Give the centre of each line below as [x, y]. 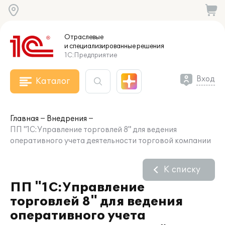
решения [150, 46]
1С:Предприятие [91, 55]
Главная [24, 119]
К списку [182, 170]
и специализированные [100, 46]
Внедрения [67, 119]
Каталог [53, 81]
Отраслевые [84, 37]
